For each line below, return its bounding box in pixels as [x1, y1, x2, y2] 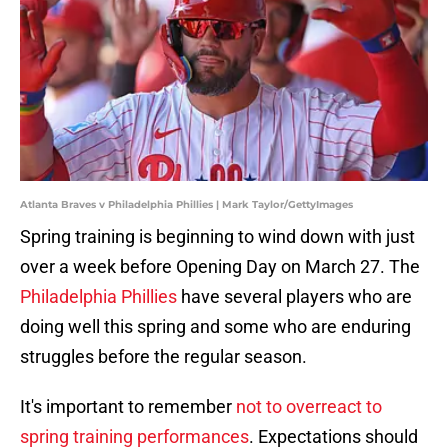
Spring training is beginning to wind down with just [20, 226, 415, 248]
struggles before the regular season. [20, 346, 307, 368]
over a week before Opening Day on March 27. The [20, 256, 420, 278]
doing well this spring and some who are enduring [20, 316, 411, 338]
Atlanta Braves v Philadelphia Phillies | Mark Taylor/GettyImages [20, 198, 353, 212]
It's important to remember [20, 396, 236, 418]
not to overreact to [236, 396, 382, 418]
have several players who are [177, 286, 412, 308]
